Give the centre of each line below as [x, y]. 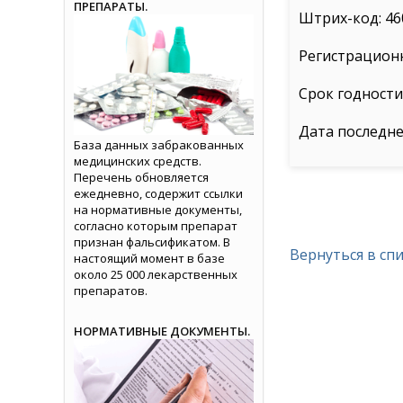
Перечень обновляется [141, 177]
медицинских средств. [138, 161]
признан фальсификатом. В [152, 242]
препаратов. [111, 290]
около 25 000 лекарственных [156, 274]
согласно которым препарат [156, 225]
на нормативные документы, [158, 209]
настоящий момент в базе [149, 258]
